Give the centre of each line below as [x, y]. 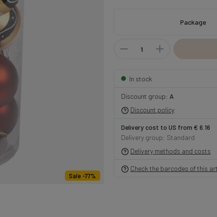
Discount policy [152, 109]
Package [194, 22]
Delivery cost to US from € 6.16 [165, 127]
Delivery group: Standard [158, 137]
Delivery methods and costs [170, 151]
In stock [140, 78]
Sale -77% [83, 176]
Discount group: [145, 96]
